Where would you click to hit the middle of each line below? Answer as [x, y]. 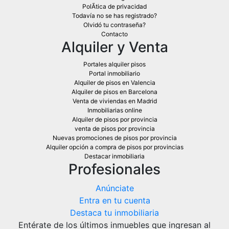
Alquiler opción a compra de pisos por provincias [114, 147]
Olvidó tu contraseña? [114, 25]
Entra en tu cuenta [114, 200]
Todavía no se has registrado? [114, 15]
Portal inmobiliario [114, 73]
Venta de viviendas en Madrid [114, 101]
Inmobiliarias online [114, 110]
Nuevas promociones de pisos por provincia [114, 138]
